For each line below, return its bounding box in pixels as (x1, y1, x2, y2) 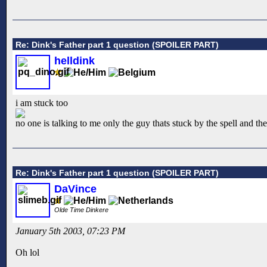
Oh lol (15, 247, 39, 257)
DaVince (54, 182, 97, 195)
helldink (54, 55, 95, 67)
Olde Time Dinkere (54, 206, 110, 213)
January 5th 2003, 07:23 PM (15, 225, 125, 236)
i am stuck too (15, 98, 68, 108)
